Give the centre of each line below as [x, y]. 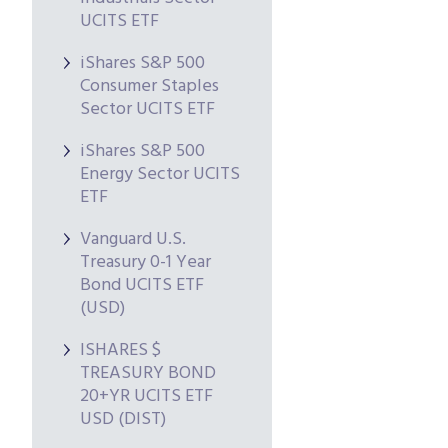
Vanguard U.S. [133, 239]
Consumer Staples [149, 86]
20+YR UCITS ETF [146, 396]
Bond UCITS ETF [142, 285]
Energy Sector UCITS [160, 174]
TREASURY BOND [148, 373]
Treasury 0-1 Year [145, 262]
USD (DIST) [123, 419]
